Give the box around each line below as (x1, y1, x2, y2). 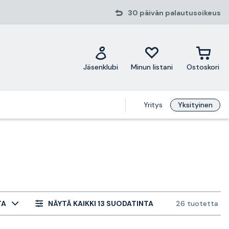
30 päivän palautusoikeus (128, 8, 221, 17)
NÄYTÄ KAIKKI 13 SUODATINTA (48, 198, 153, 208)
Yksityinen (178, 100, 213, 109)
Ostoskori (187, 62, 220, 72)
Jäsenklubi (83, 62, 119, 72)
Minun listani (131, 62, 173, 72)
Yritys (144, 100, 163, 109)
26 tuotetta (176, 199, 218, 208)
